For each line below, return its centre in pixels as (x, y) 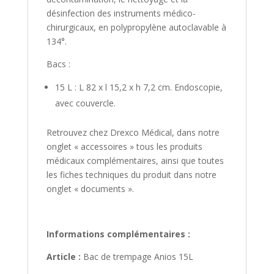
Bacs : (58, 64)
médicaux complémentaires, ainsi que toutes (135, 161)
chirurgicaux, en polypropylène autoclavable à (136, 28)
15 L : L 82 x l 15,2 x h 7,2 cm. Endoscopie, (139, 87)
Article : (63, 257)
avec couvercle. (85, 103)
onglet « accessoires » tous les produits (124, 147)
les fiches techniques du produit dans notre (131, 175)
